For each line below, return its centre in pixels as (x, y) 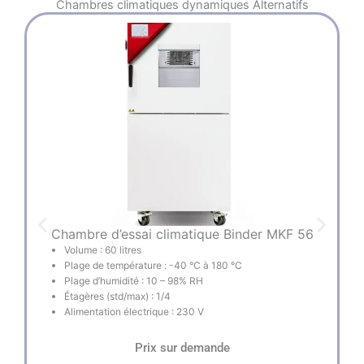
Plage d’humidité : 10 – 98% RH (134, 280)
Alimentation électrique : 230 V (134, 311)
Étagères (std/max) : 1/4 (117, 296)
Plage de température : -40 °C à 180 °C (153, 265)
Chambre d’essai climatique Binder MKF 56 (182, 234)
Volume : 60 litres (103, 249)
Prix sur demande (182, 347)
